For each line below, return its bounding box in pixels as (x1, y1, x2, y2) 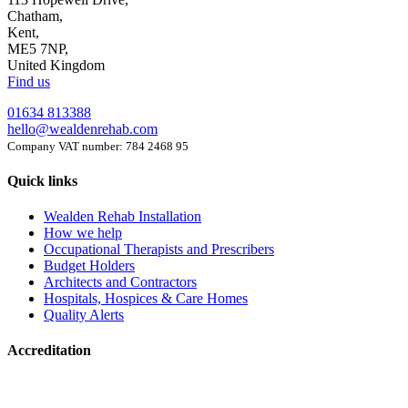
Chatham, (7, 7, 63, 24)
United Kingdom (7, 56, 105, 73)
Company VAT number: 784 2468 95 (7, 138, 189, 153)
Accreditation (7, 342, 91, 359)
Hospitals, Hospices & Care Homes (44, 291, 248, 307)
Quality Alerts (44, 307, 124, 323)
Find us (7, 73, 50, 89)
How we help (44, 225, 122, 241)
